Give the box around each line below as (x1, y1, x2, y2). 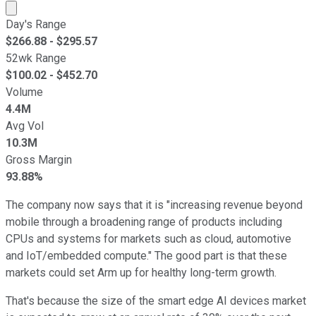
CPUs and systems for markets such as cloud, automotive (6, 231, 291, 245)
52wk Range (6, 51, 66, 65)
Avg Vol (6, 119, 44, 133)
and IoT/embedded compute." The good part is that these (6, 248, 287, 262)
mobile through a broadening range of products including (6, 214, 282, 229)
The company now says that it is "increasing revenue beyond (6, 197, 303, 212)
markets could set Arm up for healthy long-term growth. (6, 265, 276, 279)
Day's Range (6, 17, 66, 31)
